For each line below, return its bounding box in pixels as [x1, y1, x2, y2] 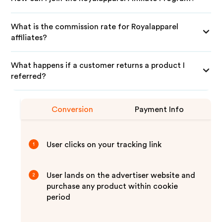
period [47, 193, 71, 201]
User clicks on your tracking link [47, 141, 162, 149]
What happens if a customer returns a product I [11, 61, 185, 69]
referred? [11, 72, 47, 80]
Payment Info [135, 106, 184, 113]
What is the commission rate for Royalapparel [11, 23, 179, 31]
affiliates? [11, 34, 48, 42]
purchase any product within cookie [47, 182, 178, 190]
